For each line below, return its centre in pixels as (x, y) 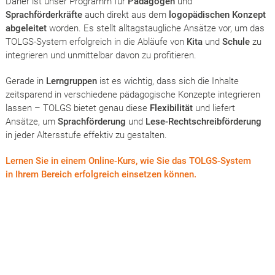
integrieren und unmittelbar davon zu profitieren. (101, 55)
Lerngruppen (71, 81)
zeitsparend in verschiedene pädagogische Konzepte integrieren (133, 95)
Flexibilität (171, 108)
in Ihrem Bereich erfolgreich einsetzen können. (101, 174)
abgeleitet (26, 28)
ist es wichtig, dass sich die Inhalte (168, 81)
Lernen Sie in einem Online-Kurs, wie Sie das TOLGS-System (128, 161)
